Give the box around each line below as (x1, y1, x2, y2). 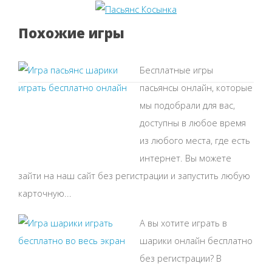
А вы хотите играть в (140, 217, 227, 229)
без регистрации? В (140, 252, 222, 265)
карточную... (18, 187, 72, 200)
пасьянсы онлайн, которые (140, 81, 253, 94)
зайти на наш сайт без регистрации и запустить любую (18, 169, 250, 182)
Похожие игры (18, 24, 124, 42)
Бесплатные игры (140, 64, 213, 76)
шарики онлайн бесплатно (140, 234, 253, 247)
